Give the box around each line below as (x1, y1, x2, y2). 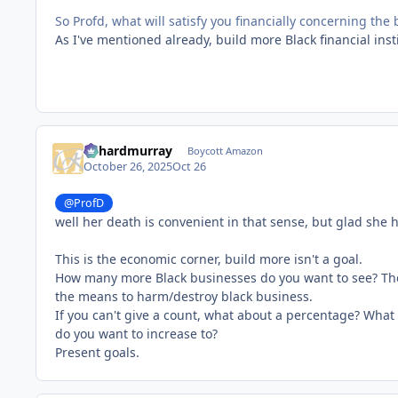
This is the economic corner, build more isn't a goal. (55, 251, 366, 268)
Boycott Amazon (187, 143, 263, 157)
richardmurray (84, 141, 173, 159)
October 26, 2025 (84, 158, 173, 174)
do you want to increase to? (55, 325, 221, 343)
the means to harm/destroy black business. (55, 288, 316, 306)
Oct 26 (172, 158, 207, 174)
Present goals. (55, 344, 143, 362)
